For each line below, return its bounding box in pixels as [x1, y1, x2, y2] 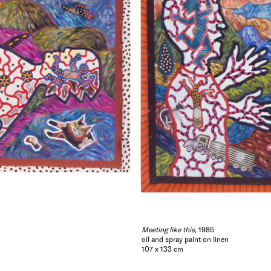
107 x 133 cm [142, 244, 183, 253]
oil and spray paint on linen [142, 234, 229, 243]
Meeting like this [142, 224, 195, 233]
